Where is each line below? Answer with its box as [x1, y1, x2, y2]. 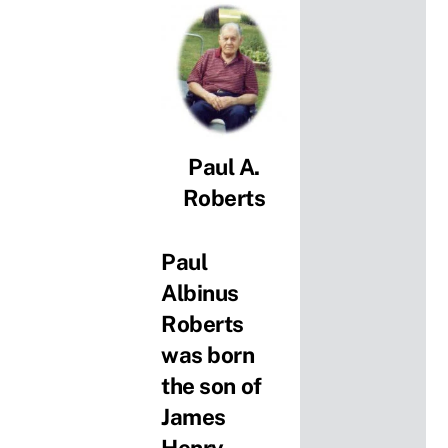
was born [161, 342, 255, 369]
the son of [161, 373, 262, 400]
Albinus [161, 280, 239, 307]
